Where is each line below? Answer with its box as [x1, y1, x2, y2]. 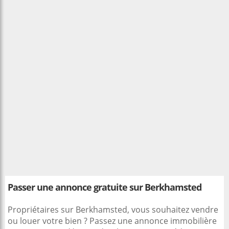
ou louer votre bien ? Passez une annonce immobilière [8, 215, 217, 226]
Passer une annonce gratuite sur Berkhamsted [8, 181, 201, 193]
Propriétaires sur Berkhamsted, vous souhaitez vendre [8, 204, 218, 215]
